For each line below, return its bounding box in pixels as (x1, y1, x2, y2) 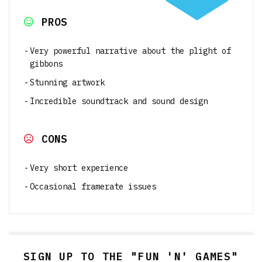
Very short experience (30, 162, 129, 173)
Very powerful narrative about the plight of (30, 45, 232, 56)
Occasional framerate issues (30, 181, 157, 192)
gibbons (30, 58, 63, 69)
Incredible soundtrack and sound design (30, 95, 208, 106)
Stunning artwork (30, 77, 105, 88)
